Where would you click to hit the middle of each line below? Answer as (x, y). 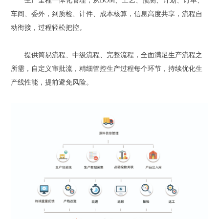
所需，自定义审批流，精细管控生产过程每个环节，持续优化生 (107, 68)
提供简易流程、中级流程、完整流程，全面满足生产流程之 (107, 55)
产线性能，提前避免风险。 (52, 82)
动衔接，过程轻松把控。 (49, 27)
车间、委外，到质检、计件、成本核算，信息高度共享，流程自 (107, 14)
